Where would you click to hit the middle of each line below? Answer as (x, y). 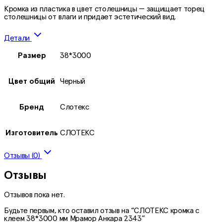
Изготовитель (32, 133)
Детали (18, 38)
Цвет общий (32, 81)
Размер (32, 55)
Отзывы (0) (23, 155)
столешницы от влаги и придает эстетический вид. (90, 17)
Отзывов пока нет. (34, 195)
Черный (73, 81)
